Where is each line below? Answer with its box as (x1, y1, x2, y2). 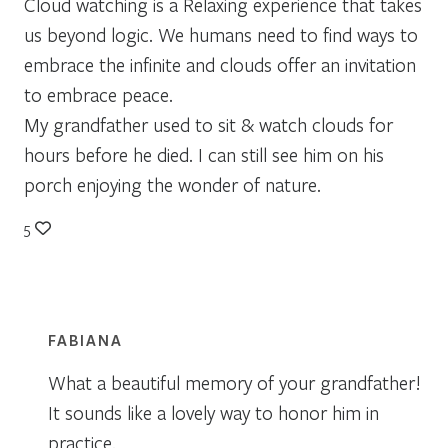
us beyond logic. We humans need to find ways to (24, 21, 418, 47)
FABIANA (48, 329, 123, 350)
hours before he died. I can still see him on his (24, 141, 384, 167)
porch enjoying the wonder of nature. (24, 171, 321, 197)
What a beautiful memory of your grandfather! (48, 369, 421, 395)
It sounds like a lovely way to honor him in (48, 399, 379, 425)
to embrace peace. (24, 81, 173, 107)
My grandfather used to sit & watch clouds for (24, 111, 393, 137)
